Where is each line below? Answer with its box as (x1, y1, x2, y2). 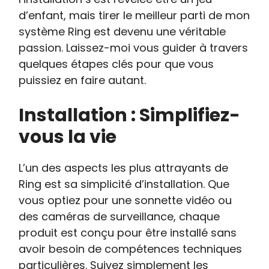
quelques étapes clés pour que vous (19, 56, 214, 71)
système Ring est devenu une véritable (19, 24, 226, 39)
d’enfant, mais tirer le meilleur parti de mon (19, 8, 250, 23)
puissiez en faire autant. (19, 73, 147, 88)
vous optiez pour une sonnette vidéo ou (19, 193, 232, 208)
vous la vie (19, 124, 117, 150)
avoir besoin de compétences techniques (19, 241, 243, 256)
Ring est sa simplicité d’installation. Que (19, 177, 230, 192)
